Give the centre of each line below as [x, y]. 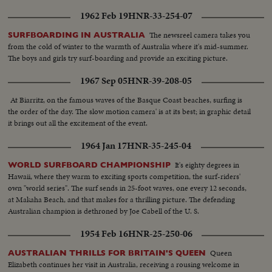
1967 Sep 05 [104, 80]
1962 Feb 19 [104, 15]
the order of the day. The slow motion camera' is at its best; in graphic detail [130, 111]
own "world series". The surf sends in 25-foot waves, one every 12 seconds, [127, 188]
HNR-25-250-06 [160, 233]
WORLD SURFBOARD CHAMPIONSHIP [90, 165]
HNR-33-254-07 [160, 15]
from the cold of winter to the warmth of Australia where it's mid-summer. [128, 46]
